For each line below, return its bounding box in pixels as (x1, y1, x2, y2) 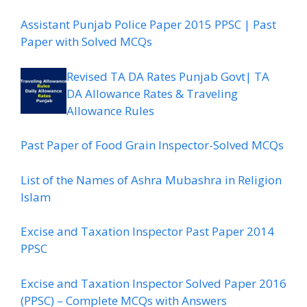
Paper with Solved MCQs (21, 34, 152, 49)
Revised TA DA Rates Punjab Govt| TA (66, 68, 269, 84)
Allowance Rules (66, 102, 154, 119)
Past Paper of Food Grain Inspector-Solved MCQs (21, 137, 284, 153)
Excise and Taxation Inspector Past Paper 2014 (21, 223, 274, 239)
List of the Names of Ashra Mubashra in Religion (21, 171, 282, 188)
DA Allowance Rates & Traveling (66, 85, 238, 101)
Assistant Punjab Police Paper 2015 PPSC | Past (21, 16, 276, 32)
